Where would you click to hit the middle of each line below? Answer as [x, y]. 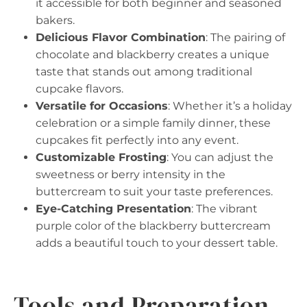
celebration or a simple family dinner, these [153, 123]
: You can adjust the [220, 157]
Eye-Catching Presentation [113, 209]
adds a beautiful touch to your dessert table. [157, 243]
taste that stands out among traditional [144, 72]
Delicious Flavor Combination [121, 37]
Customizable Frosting [101, 157]
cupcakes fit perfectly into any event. [137, 140]
